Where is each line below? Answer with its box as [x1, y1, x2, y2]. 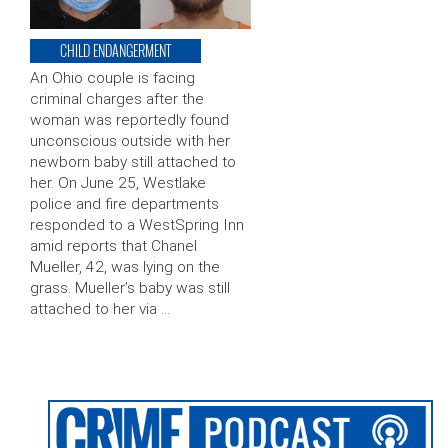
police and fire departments [30, 195, 219, 214]
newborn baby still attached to [30, 153, 236, 172]
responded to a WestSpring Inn [30, 216, 244, 235]
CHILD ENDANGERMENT [60, 40, 171, 62]
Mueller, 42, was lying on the [30, 258, 220, 277]
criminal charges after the [30, 90, 204, 109]
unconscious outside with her [30, 132, 230, 151]
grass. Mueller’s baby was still [30, 279, 230, 298]
